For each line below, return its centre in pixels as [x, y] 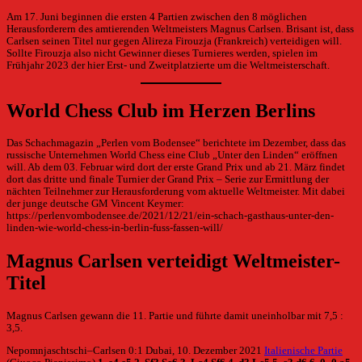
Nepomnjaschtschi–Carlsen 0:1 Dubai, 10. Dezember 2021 [135, 351]
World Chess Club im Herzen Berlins [161, 110]
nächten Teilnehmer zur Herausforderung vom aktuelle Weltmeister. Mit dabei [176, 192]
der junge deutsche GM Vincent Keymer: [95, 204]
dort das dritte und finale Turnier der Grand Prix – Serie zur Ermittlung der [168, 180]
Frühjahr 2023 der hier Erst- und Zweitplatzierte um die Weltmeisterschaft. [168, 65]
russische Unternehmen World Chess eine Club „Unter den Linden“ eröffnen [172, 156]
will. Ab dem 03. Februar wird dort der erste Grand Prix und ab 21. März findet [176, 168]
